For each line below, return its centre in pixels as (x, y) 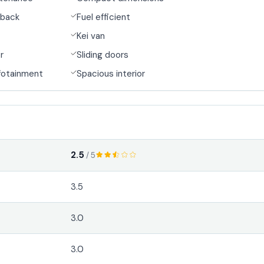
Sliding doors (103, 55)
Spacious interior (111, 73)
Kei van (91, 36)
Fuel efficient (104, 17)
